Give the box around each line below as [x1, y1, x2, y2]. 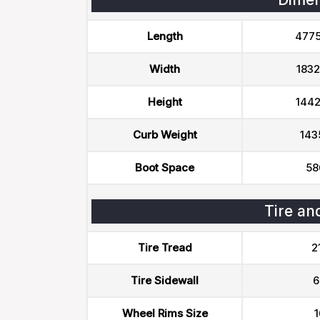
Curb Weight [132, 128, 197, 141]
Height [147, 95, 182, 109]
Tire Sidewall [131, 274, 199, 287]
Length [146, 29, 183, 43]
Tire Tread [137, 241, 192, 254]
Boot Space [135, 161, 194, 174]
